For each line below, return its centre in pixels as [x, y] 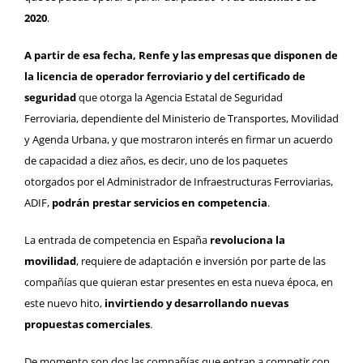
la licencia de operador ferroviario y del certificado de [165, 77]
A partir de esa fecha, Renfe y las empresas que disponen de [181, 56]
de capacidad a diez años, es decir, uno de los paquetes [156, 161]
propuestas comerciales [87, 325]
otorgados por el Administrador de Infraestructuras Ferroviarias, [179, 182]
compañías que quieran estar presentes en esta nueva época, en [179, 282]
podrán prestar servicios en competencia [160, 203]
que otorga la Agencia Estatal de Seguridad [179, 98]
